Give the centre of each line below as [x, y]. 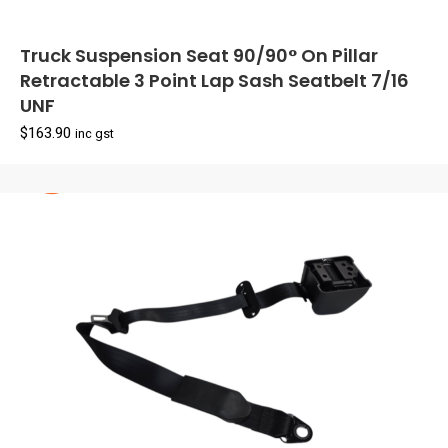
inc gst [94, 133]
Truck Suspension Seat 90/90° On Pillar [199, 55]
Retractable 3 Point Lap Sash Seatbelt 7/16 [214, 80]
